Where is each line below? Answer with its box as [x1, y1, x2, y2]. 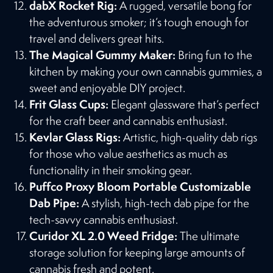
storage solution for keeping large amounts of [29, 244, 245, 260]
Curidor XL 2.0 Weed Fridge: [29, 227, 177, 244]
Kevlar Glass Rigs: [29, 129, 121, 145]
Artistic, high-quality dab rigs [121, 129, 257, 144]
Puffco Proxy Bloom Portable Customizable [29, 178, 251, 194]
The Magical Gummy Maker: [29, 46, 175, 63]
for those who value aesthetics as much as [29, 146, 227, 161]
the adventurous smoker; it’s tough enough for [29, 14, 249, 29]
